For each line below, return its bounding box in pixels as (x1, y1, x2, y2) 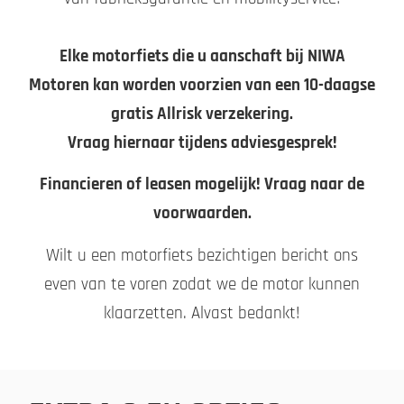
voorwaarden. (152, 202, 252, 225)
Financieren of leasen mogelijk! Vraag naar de (40, 173, 364, 197)
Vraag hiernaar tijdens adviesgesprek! (67, 131, 337, 154)
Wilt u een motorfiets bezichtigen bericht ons (46, 243, 358, 267)
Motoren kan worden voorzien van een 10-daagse (29, 73, 375, 96)
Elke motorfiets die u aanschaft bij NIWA (59, 44, 345, 68)
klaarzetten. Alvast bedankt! (104, 301, 300, 325)
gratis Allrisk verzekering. (111, 102, 293, 125)
